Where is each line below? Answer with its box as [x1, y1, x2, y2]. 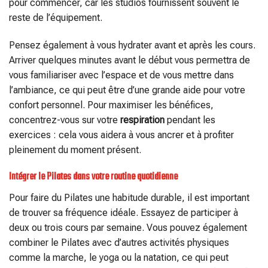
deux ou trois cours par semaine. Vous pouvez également [9, 221, 247, 233]
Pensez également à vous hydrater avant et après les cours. [9, 39, 255, 51]
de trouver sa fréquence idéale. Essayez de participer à [9, 206, 238, 218]
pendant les [165, 114, 215, 126]
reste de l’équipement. [9, 12, 102, 24]
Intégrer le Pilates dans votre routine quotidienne [9, 168, 178, 185]
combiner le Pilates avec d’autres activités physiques [9, 236, 229, 248]
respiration [120, 114, 165, 126]
